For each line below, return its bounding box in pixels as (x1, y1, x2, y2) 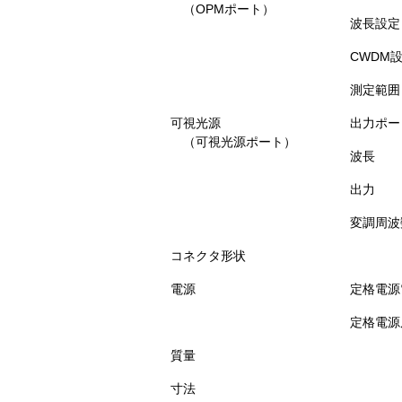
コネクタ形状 (170, 249, 246, 263)
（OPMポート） (170, 2, 275, 16)
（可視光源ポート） (170, 135, 296, 149)
